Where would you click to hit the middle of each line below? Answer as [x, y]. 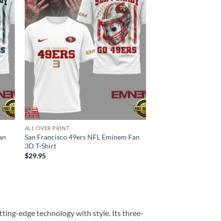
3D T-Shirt [40, 146]
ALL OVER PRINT [47, 128]
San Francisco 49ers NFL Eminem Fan [82, 137]
